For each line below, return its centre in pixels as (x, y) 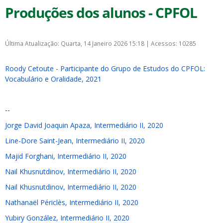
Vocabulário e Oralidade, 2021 (53, 79)
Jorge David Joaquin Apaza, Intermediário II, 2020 (84, 125)
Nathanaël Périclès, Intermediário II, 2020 (72, 202)
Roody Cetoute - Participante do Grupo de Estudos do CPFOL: (105, 68)
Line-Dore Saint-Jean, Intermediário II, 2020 (75, 141)
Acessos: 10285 (173, 43)
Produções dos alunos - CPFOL (101, 12)
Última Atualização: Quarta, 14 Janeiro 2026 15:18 (75, 43)
